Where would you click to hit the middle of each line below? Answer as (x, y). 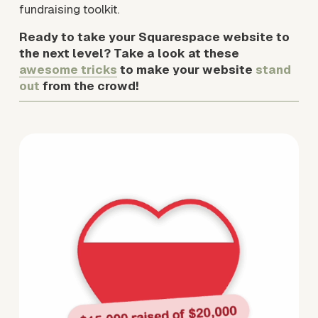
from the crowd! (91, 86)
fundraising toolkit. (69, 10)
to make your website (186, 70)
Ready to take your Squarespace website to (154, 37)
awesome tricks (68, 70)
